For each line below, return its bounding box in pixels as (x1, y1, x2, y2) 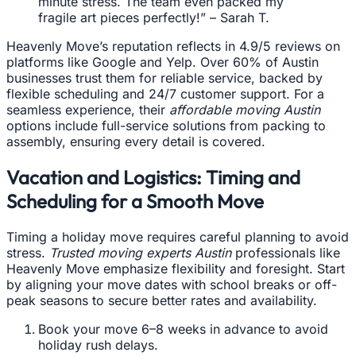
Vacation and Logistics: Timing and (6, 164, 300, 189)
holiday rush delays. (38, 336, 158, 353)
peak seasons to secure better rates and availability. (6, 292, 317, 308)
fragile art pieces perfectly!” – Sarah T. (38, 9, 269, 25)
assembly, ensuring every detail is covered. (6, 133, 265, 149)
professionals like (231, 244, 340, 261)
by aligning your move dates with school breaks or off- (6, 276, 337, 292)
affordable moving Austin (169, 101, 320, 118)
